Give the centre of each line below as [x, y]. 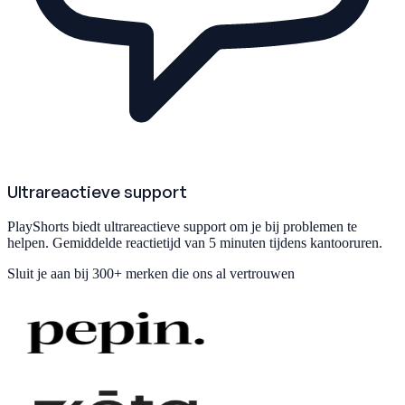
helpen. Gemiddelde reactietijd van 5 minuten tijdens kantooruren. [195, 243]
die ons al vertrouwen [233, 274]
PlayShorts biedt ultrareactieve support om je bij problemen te [182, 227]
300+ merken [130, 274]
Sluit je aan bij [48, 274]
